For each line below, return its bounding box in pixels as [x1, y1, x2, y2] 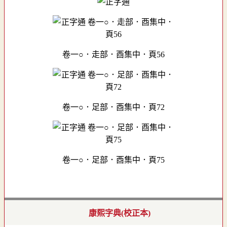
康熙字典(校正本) [89, 209, 150, 218]
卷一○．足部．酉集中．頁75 [62, 155, 165, 164]
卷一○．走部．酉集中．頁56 [62, 50, 165, 59]
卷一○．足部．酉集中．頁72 [62, 102, 165, 111]
